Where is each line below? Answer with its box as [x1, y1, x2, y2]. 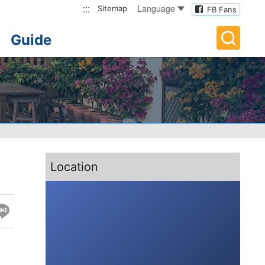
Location [50, 160, 99, 174]
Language [137, 2, 175, 14]
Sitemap [98, 4, 127, 13]
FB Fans [207, 5, 237, 14]
